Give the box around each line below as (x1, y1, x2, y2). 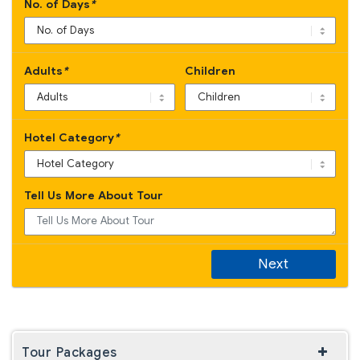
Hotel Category (24, 129, 114, 145)
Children (184, 63, 235, 78)
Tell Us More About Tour (24, 187, 163, 202)
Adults (24, 63, 63, 78)
